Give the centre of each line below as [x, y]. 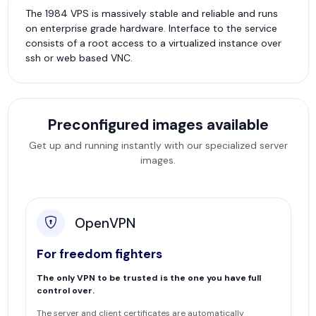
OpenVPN [105, 223]
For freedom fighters [99, 254]
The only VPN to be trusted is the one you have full [148, 278]
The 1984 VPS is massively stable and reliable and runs [151, 13]
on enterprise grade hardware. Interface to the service [151, 28]
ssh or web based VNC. [79, 58]
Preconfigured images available [158, 124]
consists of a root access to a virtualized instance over [153, 43]
